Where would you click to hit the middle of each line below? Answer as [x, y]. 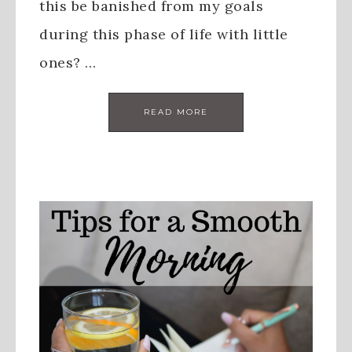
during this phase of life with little [164, 34]
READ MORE [176, 112]
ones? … [68, 62]
